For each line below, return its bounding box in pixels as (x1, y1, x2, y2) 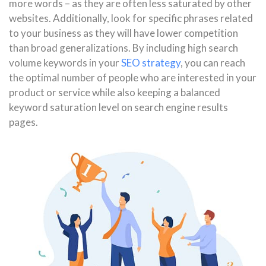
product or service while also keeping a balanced (9, 86, 220, 99)
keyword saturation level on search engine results (9, 101, 228, 114)
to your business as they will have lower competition (9, 27, 238, 40)
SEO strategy (121, 56, 180, 69)
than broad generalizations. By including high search (9, 42, 238, 55)
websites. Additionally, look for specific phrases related (9, 12, 253, 25)
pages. (9, 116, 38, 129)
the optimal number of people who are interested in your (9, 71, 256, 84)
